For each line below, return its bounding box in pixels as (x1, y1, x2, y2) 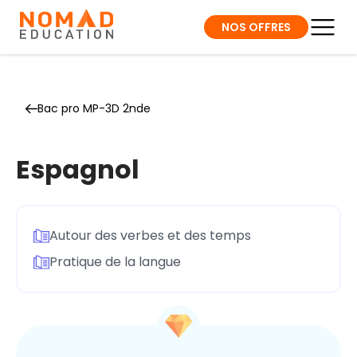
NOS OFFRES (222, 18, 291, 35)
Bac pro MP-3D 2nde (37, 100, 151, 116)
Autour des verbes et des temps (49, 226, 251, 245)
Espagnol (16, 151, 139, 187)
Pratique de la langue (49, 253, 181, 272)
